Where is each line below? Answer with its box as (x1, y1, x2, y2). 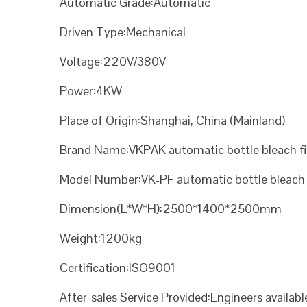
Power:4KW (60, 83, 122, 99)
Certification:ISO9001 (60, 260, 175, 275)
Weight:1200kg (60, 230, 142, 246)
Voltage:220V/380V (60, 53, 166, 69)
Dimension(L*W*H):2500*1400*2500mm (60, 201, 282, 217)
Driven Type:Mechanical (60, 24, 186, 40)
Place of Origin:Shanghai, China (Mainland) (60, 112, 285, 128)
